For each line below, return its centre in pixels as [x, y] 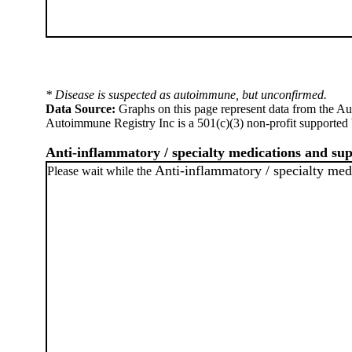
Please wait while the [101, 171]
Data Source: [81, 109]
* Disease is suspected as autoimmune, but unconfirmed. [186, 95]
